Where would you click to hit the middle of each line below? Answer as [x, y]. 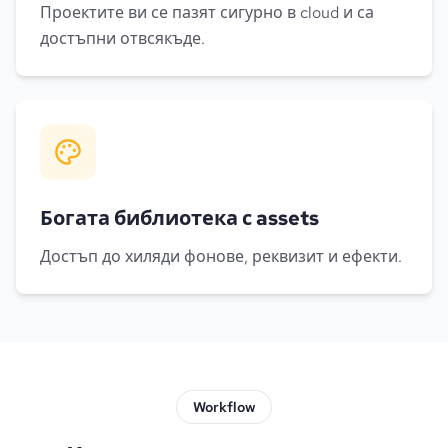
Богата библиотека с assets [179, 218]
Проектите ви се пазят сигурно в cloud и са [207, 13]
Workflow [224, 407]
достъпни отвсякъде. [122, 39]
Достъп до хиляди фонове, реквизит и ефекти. [221, 257]
